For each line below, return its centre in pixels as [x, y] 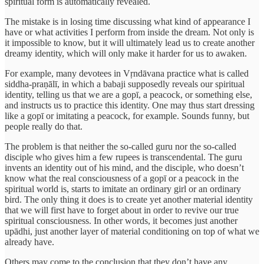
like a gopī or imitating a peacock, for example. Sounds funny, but [127, 115]
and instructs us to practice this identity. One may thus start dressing [130, 105]
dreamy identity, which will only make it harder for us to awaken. [126, 53]
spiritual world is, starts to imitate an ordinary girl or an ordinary [123, 189]
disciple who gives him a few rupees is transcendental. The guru [123, 157]
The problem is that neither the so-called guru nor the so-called [121, 146]
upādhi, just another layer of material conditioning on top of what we [132, 231]
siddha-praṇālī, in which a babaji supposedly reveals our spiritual [125, 84]
